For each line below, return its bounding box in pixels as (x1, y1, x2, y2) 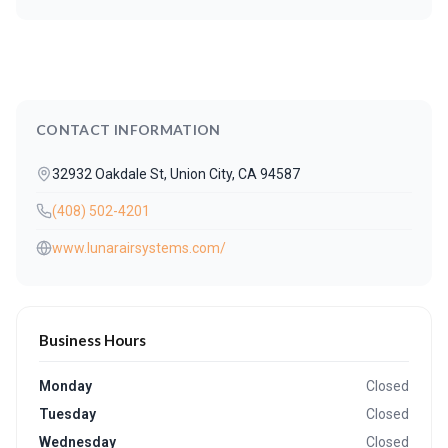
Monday (39, 378, 92, 394)
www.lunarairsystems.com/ (52, 240, 226, 256)
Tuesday (39, 406, 96, 422)
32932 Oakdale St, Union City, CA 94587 (52, 166, 300, 182)
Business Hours (39, 331, 146, 349)
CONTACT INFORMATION (36, 121, 221, 138)
